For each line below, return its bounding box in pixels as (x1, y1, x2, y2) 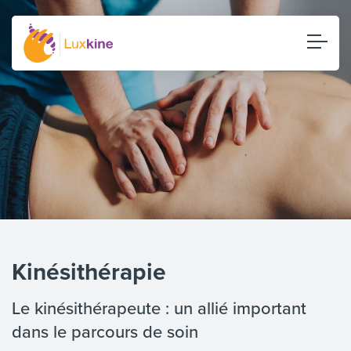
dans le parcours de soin (12, 319, 198, 343)
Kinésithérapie (12, 255, 166, 288)
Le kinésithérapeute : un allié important (12, 295, 306, 320)
